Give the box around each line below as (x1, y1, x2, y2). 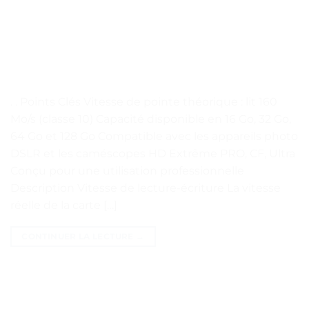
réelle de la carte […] (10, 198, 117, 212)
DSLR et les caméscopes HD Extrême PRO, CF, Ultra (10, 146, 295, 160)
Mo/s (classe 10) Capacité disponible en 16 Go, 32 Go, (10, 112, 291, 126)
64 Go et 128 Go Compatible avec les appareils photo (10, 129, 298, 143)
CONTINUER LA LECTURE (21, 230, 136, 241)
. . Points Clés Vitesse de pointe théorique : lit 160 (10, 94, 277, 108)
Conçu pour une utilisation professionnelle (10, 163, 244, 177)
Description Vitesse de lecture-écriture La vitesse (10, 181, 281, 195)
